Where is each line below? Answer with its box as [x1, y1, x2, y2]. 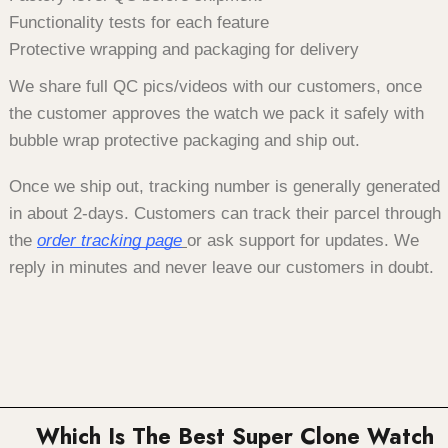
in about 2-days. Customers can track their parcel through [9, 203, 441, 223]
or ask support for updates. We [187, 230, 419, 250]
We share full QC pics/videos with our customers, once [9, 77, 422, 97]
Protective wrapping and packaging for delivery [9, 40, 359, 60]
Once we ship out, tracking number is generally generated [9, 176, 440, 196]
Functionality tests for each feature [9, 13, 269, 33]
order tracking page [37, 230, 182, 250]
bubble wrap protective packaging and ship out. [9, 131, 360, 151]
